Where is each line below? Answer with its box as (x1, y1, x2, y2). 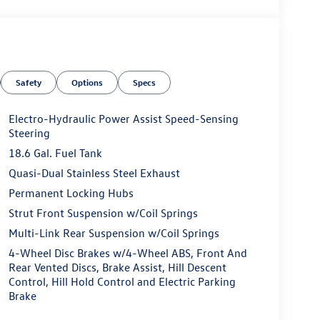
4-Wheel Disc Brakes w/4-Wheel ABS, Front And (8, 246, 247, 261)
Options (71, 76, 104, 88)
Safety (16, 76, 42, 88)
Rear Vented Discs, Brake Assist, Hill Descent (8, 260, 226, 275)
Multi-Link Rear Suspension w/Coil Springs (8, 226, 219, 241)
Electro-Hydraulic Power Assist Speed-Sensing (8, 111, 239, 126)
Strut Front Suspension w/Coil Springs (8, 206, 198, 221)
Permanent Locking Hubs (8, 186, 134, 201)
